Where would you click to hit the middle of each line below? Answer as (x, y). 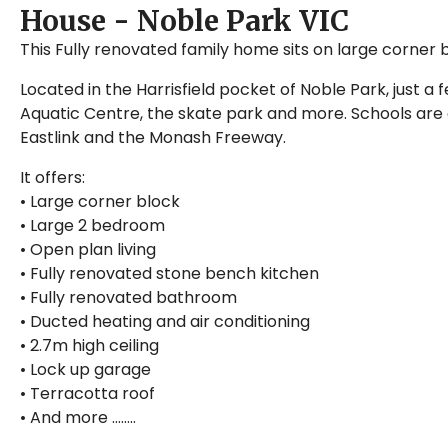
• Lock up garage (85, 370)
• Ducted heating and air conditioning (165, 322)
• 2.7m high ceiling (89, 346)
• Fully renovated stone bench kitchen (169, 274)
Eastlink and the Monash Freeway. (153, 138)
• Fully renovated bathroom (128, 298)
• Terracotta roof (87, 394)
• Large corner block (100, 202)
